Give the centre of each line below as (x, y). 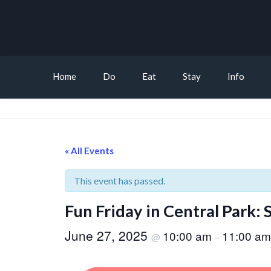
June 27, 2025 (108, 235)
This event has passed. (119, 181)
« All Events (89, 151)
